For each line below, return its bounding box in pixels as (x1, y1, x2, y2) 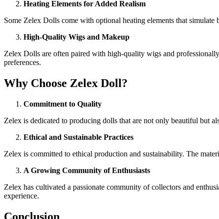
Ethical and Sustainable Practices (23, 133, 133, 141)
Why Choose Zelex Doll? (4, 77, 128, 90)
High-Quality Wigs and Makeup (23, 33, 130, 42)
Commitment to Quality (23, 100, 102, 108)
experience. (4, 192, 39, 200)
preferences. (4, 58, 41, 67)
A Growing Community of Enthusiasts (23, 166, 150, 175)
